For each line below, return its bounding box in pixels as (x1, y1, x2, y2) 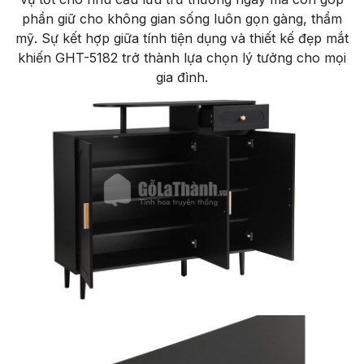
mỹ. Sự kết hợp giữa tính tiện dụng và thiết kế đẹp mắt (15, 29, 349, 46)
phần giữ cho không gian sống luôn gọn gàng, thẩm (22, 10, 342, 27)
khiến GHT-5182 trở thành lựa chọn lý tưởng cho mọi (18, 49, 346, 66)
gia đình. (156, 68, 208, 85)
